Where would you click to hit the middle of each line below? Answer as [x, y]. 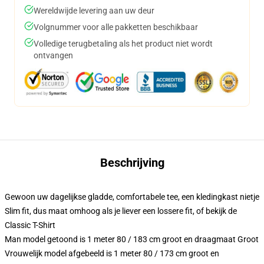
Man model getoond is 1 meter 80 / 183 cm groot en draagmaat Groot [132, 239]
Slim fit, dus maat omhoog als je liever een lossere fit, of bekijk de [121, 211]
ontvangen [53, 55]
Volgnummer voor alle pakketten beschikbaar [116, 27]
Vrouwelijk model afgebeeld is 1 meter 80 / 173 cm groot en [112, 253]
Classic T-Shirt [30, 225]
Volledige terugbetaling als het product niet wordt [123, 44]
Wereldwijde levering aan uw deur [94, 11]
